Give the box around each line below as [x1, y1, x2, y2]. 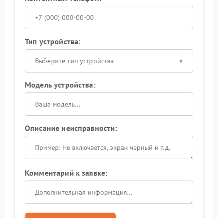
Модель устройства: [25, 80, 95, 90]
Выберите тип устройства [35, 56, 114, 65]
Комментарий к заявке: [25, 168, 108, 178]
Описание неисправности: [25, 123, 117, 133]
